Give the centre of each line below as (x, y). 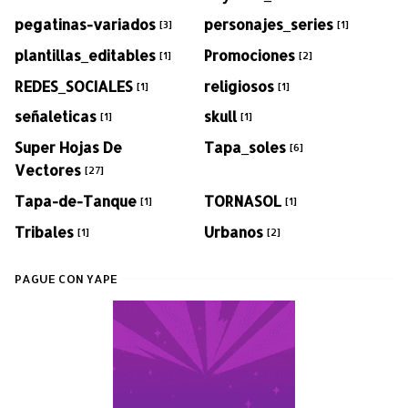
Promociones (250, 55)
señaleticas (56, 116)
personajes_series (269, 25)
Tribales (44, 231)
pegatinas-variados (85, 25)
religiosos (239, 86)
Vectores (48, 169)
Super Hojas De (68, 147)
